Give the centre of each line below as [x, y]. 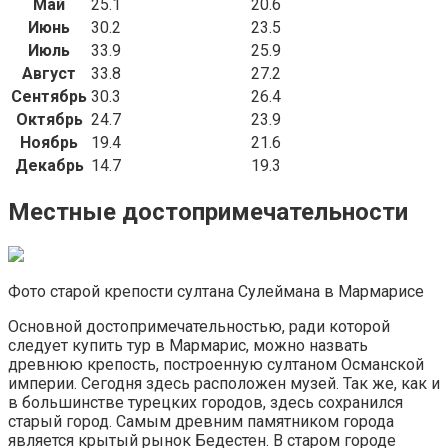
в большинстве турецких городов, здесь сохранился [205, 403]
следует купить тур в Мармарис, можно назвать [188, 346]
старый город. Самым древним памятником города [201, 422]
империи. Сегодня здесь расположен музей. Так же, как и [224, 384]
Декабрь [49, 166]
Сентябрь [49, 97]
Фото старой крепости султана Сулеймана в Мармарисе [216, 292]
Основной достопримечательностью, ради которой [199, 327]
